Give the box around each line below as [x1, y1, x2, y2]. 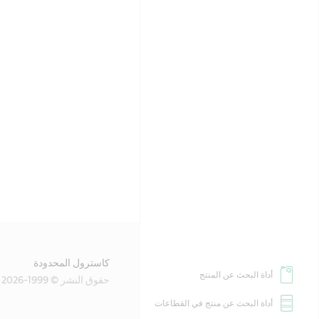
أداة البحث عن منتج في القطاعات [155, 299, 273, 308]
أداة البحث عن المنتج [199, 271, 273, 279]
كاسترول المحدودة [33, 258, 110, 268]
